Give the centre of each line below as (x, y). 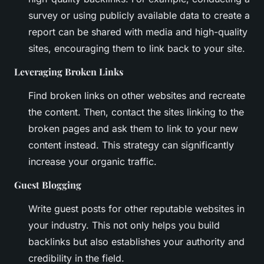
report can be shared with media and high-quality (138, 32)
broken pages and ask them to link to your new (133, 129)
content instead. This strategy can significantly (131, 145)
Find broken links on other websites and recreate (137, 96)
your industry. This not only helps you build (124, 225)
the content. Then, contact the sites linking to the (136, 112)
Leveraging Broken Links (69, 72)
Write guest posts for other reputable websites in (136, 209)
